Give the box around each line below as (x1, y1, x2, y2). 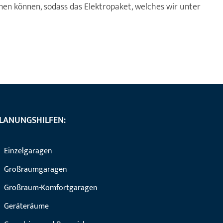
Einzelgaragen (3, 144, 52, 158)
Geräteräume (3, 200, 49, 213)
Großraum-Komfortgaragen (3, 181, 98, 195)
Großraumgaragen (3, 163, 67, 176)
